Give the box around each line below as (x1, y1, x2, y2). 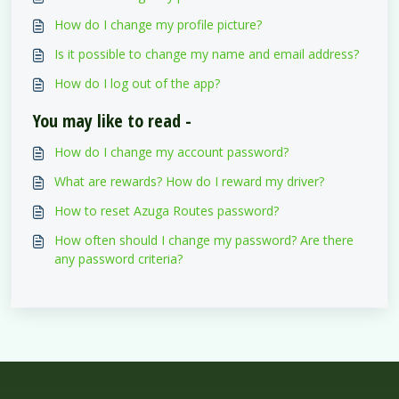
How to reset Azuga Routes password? (54, 201, 279, 219)
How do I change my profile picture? (54, 15, 262, 33)
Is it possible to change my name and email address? (54, 45, 359, 62)
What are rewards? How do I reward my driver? (54, 172, 324, 190)
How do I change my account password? (54, 142, 289, 160)
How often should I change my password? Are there (54, 231, 354, 248)
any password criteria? (54, 249, 183, 267)
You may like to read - (33, 108, 191, 133)
